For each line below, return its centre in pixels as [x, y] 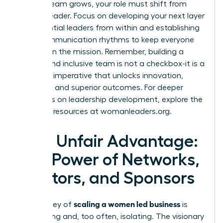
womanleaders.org [135, 111]
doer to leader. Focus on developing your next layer [111, 16]
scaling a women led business [127, 203]
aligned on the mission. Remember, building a [101, 52]
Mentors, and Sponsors [107, 178]
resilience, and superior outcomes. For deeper [101, 87]
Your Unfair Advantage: [108, 141]
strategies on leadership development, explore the [111, 99]
